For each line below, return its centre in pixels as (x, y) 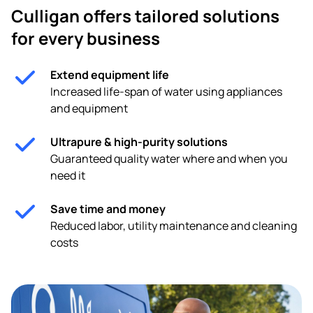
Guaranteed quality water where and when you (169, 159)
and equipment (89, 109)
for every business (86, 38)
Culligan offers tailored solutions (145, 16)
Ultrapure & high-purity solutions (139, 142)
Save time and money (108, 209)
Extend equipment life (110, 75)
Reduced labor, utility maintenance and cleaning (174, 226)
